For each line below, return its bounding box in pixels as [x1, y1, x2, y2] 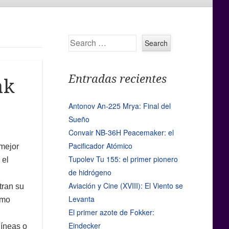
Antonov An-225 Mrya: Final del [68, 101, 171, 111]
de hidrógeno [68, 167, 111, 178]
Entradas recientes [68, 73, 167, 86]
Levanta [68, 194, 95, 204]
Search [68, 35, 91, 45]
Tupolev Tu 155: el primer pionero [68, 154, 178, 165]
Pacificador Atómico [68, 141, 132, 151]
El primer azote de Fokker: [68, 207, 154, 218]
